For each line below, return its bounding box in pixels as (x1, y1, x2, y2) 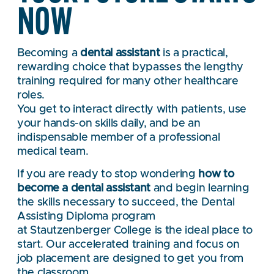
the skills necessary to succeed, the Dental (17, 197, 235, 209)
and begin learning (150, 183, 250, 194)
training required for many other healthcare (17, 75, 239, 87)
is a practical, (160, 47, 228, 59)
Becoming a (17, 47, 81, 59)
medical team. (17, 146, 89, 157)
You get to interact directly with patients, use (17, 103, 247, 115)
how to (198, 169, 234, 180)
